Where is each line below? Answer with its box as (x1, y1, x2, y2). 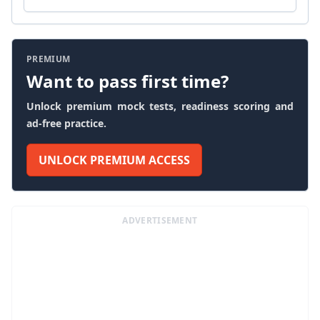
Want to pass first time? (26, 69, 229, 93)
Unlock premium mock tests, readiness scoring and (26, 99, 294, 113)
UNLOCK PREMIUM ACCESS (39, 152, 190, 168)
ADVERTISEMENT (122, 214, 198, 226)
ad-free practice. (26, 116, 106, 130)
